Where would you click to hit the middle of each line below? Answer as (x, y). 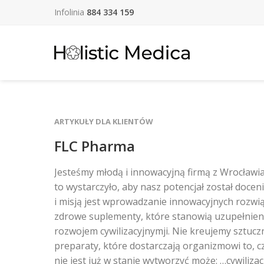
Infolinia (70, 12)
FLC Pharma (95, 146)
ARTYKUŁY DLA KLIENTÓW (104, 121)
